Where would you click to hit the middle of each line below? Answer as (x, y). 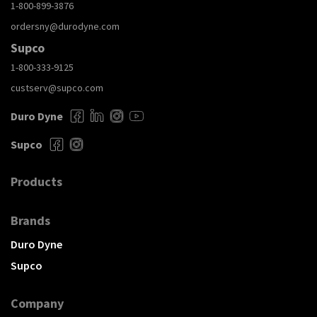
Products (36, 182)
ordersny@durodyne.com (65, 27)
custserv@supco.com (57, 88)
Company (37, 304)
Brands (30, 221)
